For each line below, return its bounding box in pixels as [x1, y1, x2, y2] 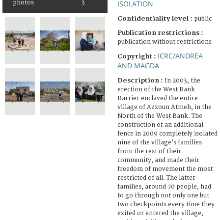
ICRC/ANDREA [158, 51, 203, 60]
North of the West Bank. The [117, 112, 202, 120]
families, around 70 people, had [117, 183, 211, 191]
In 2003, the [165, 77, 200, 84]
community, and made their [117, 156, 199, 164]
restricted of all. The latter [117, 174, 195, 182]
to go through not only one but [117, 192, 209, 199]
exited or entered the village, [117, 209, 203, 217]
